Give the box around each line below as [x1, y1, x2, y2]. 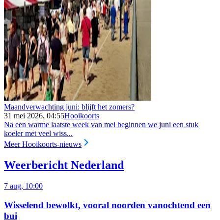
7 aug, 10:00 [4, 182, 43, 191]
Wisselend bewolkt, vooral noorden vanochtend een [4, 199, 211, 210]
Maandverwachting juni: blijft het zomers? [4, 103, 135, 111]
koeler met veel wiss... [4, 129, 73, 138]
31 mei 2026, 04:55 [4, 111, 64, 120]
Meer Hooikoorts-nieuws [4, 140, 82, 149]
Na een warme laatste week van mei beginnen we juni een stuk [4, 120, 198, 129]
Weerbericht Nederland [4, 159, 124, 172]
